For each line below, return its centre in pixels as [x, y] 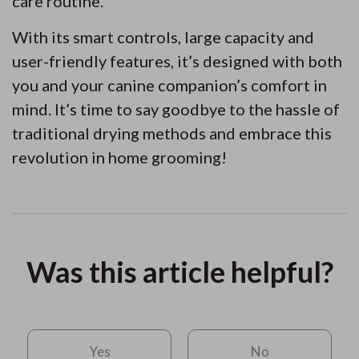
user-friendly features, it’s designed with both [177, 61]
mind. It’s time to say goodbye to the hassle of [176, 109]
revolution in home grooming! [119, 157]
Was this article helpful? [179, 271]
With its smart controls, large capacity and [163, 36]
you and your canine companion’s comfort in [169, 85]
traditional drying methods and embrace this [172, 133]
